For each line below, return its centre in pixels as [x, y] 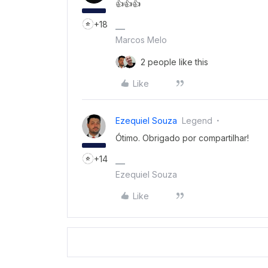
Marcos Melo [141, 40]
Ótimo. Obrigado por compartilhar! [182, 138]
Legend [197, 121]
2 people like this [174, 62]
